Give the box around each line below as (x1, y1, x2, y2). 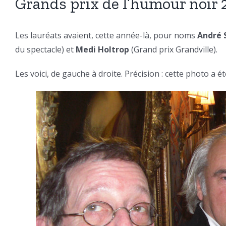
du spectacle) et (15, 44, 76, 55)
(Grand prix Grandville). (129, 44, 217, 55)
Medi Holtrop (76, 44, 129, 55)
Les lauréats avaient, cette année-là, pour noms (15, 30, 197, 41)
